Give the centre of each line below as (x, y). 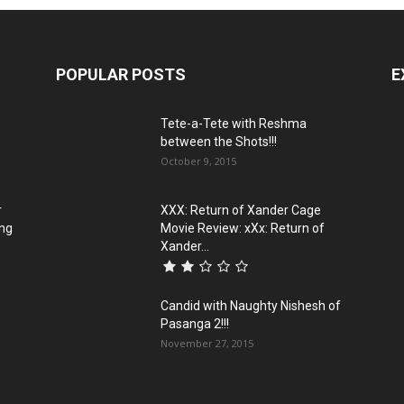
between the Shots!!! (219, 141)
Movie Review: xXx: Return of (243, 228)
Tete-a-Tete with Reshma (234, 123)
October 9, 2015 (198, 161)
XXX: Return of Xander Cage (241, 210)
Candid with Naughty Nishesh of (251, 305)
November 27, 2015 (207, 343)
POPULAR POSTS (121, 74)
